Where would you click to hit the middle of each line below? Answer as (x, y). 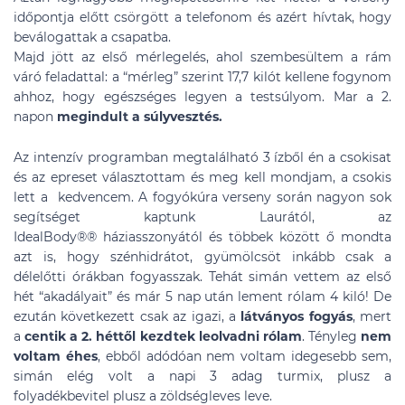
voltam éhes (56, 356)
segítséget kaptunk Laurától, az (202, 217)
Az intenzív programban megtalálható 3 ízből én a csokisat (202, 157)
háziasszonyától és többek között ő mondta (244, 237)
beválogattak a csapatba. (92, 37)
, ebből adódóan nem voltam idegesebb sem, (245, 356)
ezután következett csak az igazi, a (127, 316)
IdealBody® (50, 237)
